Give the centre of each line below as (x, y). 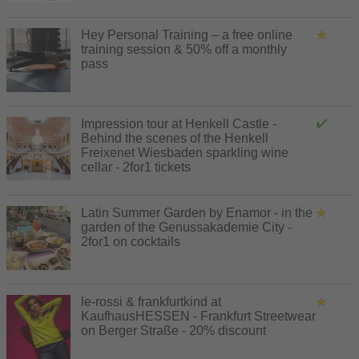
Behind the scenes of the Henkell (175, 138)
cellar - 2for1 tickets (136, 167)
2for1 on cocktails (131, 241)
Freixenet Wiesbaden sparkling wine (185, 152)
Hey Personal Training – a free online (187, 34)
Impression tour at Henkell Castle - (179, 123)
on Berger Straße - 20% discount (173, 330)
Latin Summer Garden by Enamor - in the (197, 212)
